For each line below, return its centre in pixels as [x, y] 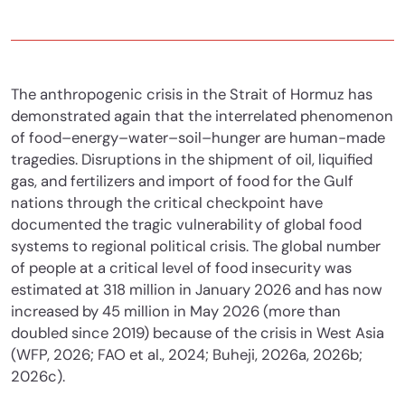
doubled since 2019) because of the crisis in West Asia [198, 333]
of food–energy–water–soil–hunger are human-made [198, 137]
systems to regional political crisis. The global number [196, 246]
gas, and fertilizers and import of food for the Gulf [182, 181]
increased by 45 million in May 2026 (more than [176, 311]
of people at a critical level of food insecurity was [181, 268]
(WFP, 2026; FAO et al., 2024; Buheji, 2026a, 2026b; [187, 354]
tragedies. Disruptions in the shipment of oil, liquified [192, 159]
